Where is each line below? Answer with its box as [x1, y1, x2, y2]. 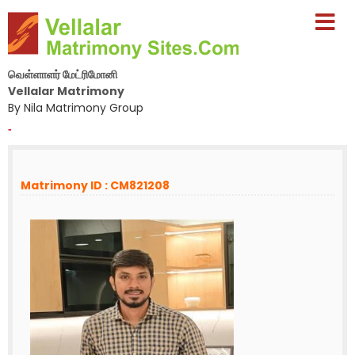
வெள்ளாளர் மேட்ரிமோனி [8, 67, 117, 82]
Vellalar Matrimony [8, 83, 124, 99]
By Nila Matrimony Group [8, 100, 143, 116]
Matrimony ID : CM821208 [21, 177, 170, 193]
